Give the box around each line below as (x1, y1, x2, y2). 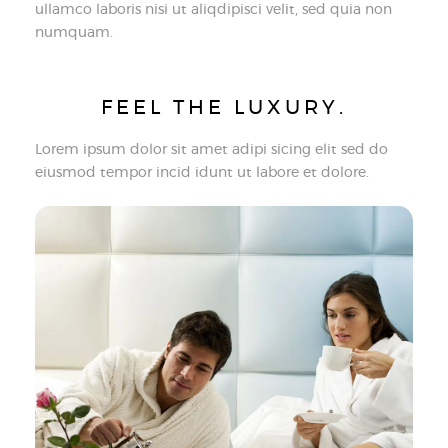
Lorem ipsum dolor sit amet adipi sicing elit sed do (35, 143, 388, 157)
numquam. (35, 26, 113, 40)
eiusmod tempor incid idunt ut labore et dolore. (35, 166, 369, 180)
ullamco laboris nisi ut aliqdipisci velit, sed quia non (35, 3, 392, 17)
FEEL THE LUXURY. (101, 98, 347, 118)
